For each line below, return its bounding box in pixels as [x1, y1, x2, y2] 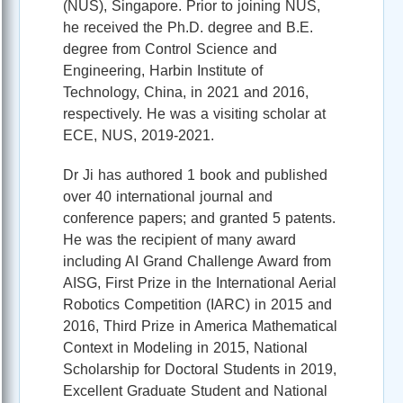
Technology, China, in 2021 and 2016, [63, 84, 309, 100]
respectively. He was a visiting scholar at [63, 105, 326, 121]
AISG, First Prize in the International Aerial [63, 274, 336, 291]
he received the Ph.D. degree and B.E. [63, 19, 313, 35]
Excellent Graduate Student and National [63, 382, 327, 399]
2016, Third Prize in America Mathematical [63, 318, 337, 334]
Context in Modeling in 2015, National [63, 339, 308, 355]
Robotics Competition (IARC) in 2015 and [63, 296, 332, 312]
